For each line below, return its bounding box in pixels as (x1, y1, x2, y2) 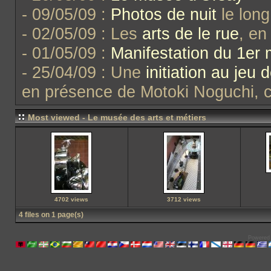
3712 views (167, 196, 201, 203)
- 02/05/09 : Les (21, 24, 142, 43)
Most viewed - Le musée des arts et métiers (27, 113, 206, 122)
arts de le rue (142, 24, 239, 43)
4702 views (54, 196, 88, 203)
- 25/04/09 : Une (21, 63, 146, 82)
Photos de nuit (110, 5, 217, 24)
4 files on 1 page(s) (18, 211, 83, 219)
